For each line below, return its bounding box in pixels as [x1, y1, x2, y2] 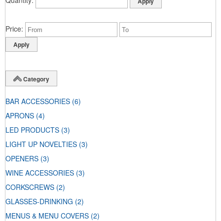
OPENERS [5, 153, 38, 164]
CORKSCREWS [5, 182, 54, 192]
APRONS [5, 110, 34, 121]
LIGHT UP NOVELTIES [5, 139, 77, 149]
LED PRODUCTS [5, 125, 59, 135]
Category [23, 74, 49, 83]
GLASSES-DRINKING [5, 196, 73, 207]
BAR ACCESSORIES [5, 96, 70, 107]
